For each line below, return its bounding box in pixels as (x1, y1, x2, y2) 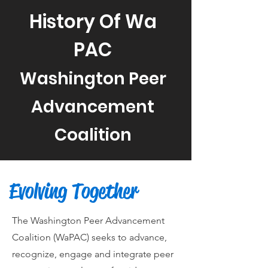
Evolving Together (9, 177, 138, 205)
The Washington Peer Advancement (12, 214, 165, 226)
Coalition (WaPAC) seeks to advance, (12, 231, 167, 243)
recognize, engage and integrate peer (12, 248, 173, 260)
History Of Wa (29, 8, 157, 35)
